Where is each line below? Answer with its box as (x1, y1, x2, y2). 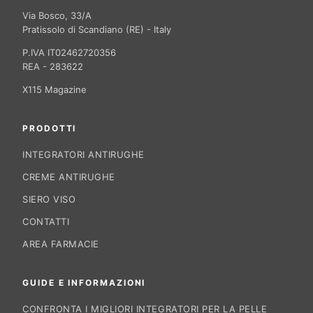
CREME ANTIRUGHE (22, 171, 115, 183)
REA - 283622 (22, 61, 83, 73)
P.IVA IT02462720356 (22, 47, 116, 59)
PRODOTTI (22, 123, 77, 134)
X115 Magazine (22, 84, 87, 96)
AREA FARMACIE (22, 238, 99, 250)
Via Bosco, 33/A (22, 10, 92, 22)
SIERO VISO (22, 194, 76, 205)
